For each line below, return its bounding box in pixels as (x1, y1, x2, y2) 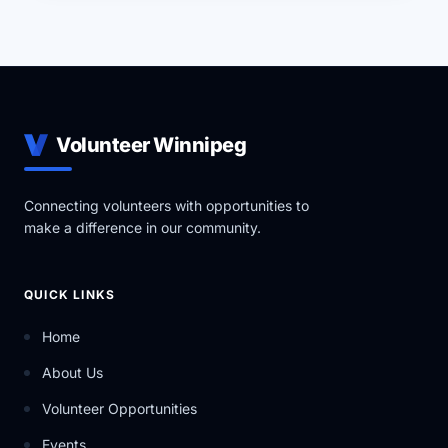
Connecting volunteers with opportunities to (24, 197, 309, 214)
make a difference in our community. (24, 219, 261, 236)
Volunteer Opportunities (42, 400, 197, 417)
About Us (42, 364, 103, 381)
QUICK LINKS (24, 287, 116, 302)
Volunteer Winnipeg (56, 133, 246, 157)
